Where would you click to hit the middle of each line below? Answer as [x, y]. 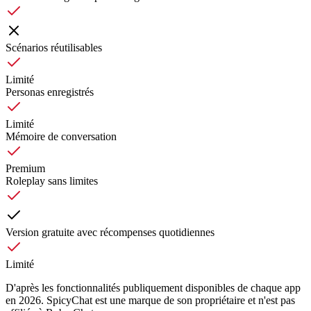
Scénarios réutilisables [54, 48]
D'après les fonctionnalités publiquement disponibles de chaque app [153, 288]
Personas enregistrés [50, 92]
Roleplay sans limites [52, 181]
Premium [25, 169]
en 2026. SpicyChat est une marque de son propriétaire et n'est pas [150, 301]
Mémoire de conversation [61, 137]
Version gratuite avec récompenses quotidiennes [110, 233]
